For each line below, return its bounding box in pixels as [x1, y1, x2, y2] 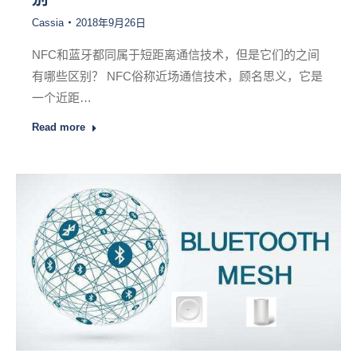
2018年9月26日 [76, 16, 146, 29]
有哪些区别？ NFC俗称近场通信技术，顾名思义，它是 [32, 69, 323, 83]
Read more [32, 120, 85, 133]
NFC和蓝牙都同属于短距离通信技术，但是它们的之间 [32, 47, 320, 61]
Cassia [32, 16, 64, 29]
